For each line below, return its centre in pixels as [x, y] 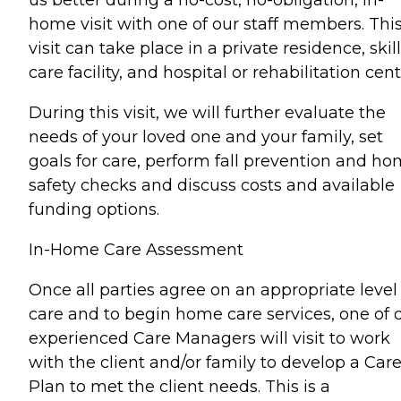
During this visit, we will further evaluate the [207, 113]
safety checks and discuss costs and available [212, 185]
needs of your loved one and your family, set [206, 137]
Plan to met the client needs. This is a [179, 387]
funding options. [94, 209]
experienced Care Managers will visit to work [209, 338]
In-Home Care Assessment [136, 250]
